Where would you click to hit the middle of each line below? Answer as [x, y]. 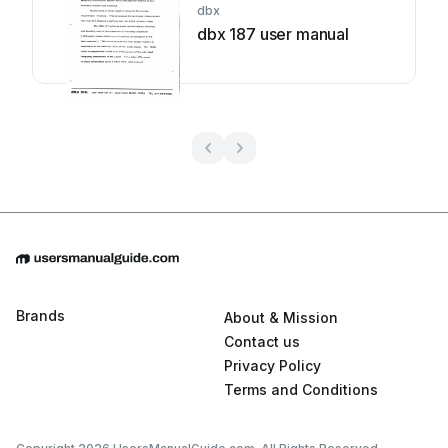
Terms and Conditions [301, 390]
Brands [40, 316]
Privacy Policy [272, 366]
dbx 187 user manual [273, 34]
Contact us [262, 342]
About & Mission [281, 318]
